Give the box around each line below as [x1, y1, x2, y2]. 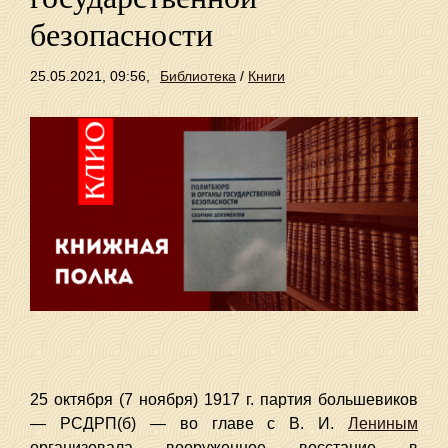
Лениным [348, 415, 418, 432]
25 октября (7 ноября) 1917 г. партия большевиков [30, 391, 418, 408]
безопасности [30, 15, 213, 56]
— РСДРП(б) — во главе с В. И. [30, 415, 348, 432]
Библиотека [160, 68, 236, 84]
